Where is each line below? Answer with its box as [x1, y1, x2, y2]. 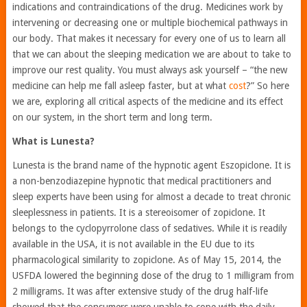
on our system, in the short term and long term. [12, 111, 212, 123]
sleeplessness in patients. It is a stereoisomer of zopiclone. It [12, 206, 265, 218]
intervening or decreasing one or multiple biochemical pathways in [12, 16, 288, 28]
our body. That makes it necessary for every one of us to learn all [12, 32, 286, 44]
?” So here [245, 79, 289, 91]
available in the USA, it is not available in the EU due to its [12, 238, 254, 249]
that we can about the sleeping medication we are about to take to [12, 48, 291, 60]
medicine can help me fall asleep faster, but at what [12, 79, 229, 91]
